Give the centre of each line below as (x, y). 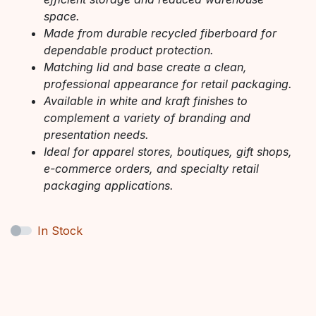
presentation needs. (96, 134)
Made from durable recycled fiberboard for (160, 33)
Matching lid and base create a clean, (145, 67)
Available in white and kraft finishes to (146, 101)
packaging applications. (109, 185)
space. (62, 16)
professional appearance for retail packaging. (168, 84)
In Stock (60, 230)
